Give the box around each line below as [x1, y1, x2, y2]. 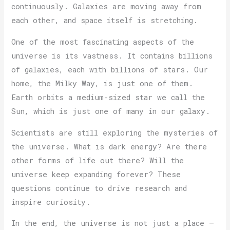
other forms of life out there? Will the [11, 155, 184, 165]
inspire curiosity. [11, 197, 91, 207]
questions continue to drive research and [11, 183, 187, 193]
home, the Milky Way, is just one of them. [11, 78, 194, 88]
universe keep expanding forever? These [11, 169, 181, 179]
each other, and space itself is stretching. [11, 15, 198, 26]
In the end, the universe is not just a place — [11, 218, 215, 228]
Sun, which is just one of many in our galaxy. [11, 106, 210, 116]
